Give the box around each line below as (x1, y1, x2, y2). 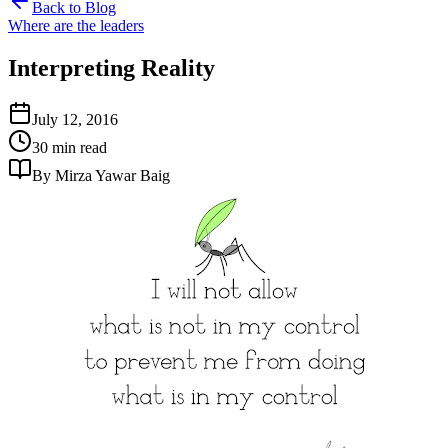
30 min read (32, 139, 107, 157)
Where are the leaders (8, 16, 144, 34)
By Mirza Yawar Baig (32, 167, 170, 185)
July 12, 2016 (32, 111, 118, 129)
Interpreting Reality (8, 54, 215, 81)
